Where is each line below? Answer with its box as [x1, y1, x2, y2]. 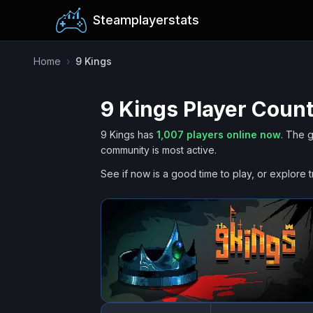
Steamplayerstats [93, 13, 199, 27]
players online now [184, 129, 281, 140]
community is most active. [101, 144, 217, 156]
